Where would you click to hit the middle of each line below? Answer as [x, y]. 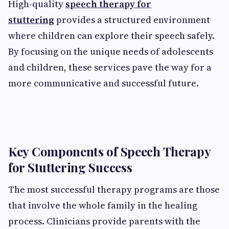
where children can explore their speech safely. [111, 36]
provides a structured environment [132, 20]
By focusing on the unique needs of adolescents [111, 52]
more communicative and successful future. [104, 83]
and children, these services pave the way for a [110, 67]
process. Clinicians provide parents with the [104, 221]
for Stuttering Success [70, 167]
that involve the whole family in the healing [103, 205]
